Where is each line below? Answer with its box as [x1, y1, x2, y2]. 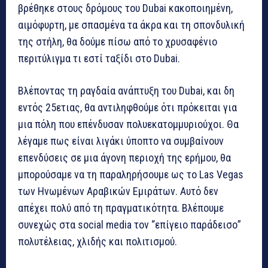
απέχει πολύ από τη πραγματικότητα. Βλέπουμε [18, 201, 224, 214]
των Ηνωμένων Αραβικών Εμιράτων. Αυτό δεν [18, 184, 218, 197]
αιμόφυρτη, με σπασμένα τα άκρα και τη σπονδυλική [18, 18, 245, 31]
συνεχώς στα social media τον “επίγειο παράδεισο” [18, 218, 241, 231]
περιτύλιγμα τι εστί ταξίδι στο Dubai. [18, 51, 180, 65]
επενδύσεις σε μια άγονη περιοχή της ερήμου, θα [18, 151, 231, 164]
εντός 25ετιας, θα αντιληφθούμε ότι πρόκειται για [18, 100, 237, 114]
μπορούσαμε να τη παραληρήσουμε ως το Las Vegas [18, 167, 243, 181]
